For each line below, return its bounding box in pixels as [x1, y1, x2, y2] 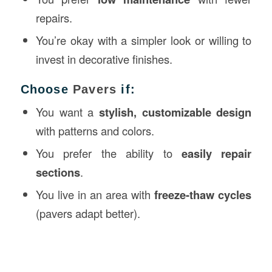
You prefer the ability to [35, 144, 182, 161]
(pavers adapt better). [35, 205, 140, 221]
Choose [20, 82, 73, 96]
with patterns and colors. [35, 122, 154, 138]
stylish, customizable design [99, 103, 252, 120]
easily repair [182, 144, 252, 161]
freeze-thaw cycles [154, 186, 252, 203]
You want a [35, 103, 100, 120]
